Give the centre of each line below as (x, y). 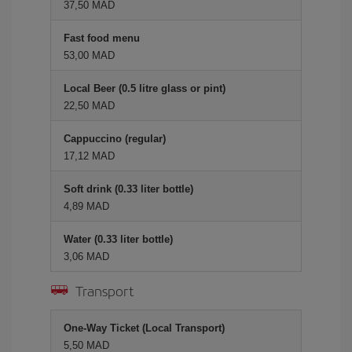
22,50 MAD (89, 105)
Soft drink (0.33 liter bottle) (128, 189)
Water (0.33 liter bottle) (118, 239)
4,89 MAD (86, 206)
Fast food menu (102, 38)
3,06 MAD (86, 256)
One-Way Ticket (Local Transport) (144, 328)
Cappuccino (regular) (115, 138)
